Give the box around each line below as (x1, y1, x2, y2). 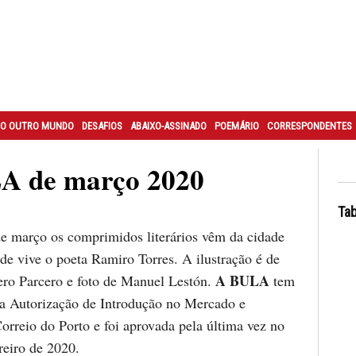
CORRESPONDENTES (266, 120, 352, 132)
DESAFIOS (81, 120, 122, 132)
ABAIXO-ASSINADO (130, 120, 207, 132)
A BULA (215, 270, 273, 291)
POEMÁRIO (214, 120, 259, 132)
